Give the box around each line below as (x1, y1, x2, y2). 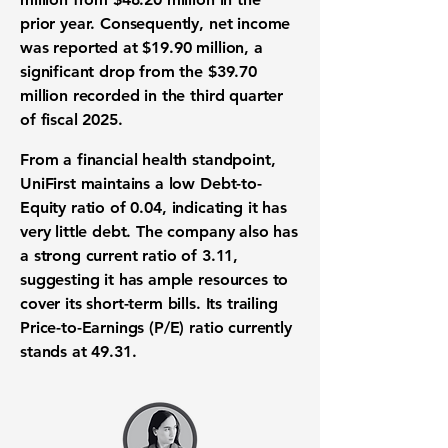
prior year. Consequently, (20, 14, 209, 33)
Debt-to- (200, 174, 262, 193)
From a (20, 150, 77, 169)
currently (223, 318, 292, 337)
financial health (76, 150, 188, 169)
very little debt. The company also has (20, 222, 298, 241)
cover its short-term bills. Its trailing (20, 294, 278, 313)
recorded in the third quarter (67, 86, 284, 105)
